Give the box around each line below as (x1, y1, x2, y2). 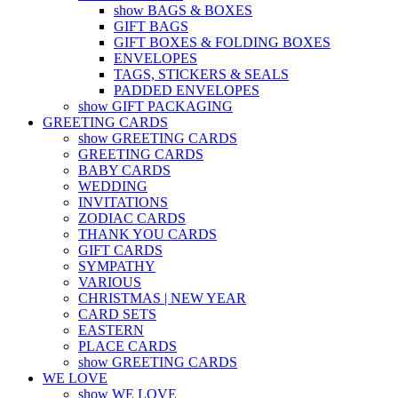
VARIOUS (78, 275, 141, 290)
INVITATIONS (78, 195, 168, 210)
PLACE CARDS (78, 338, 177, 354)
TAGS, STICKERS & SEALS (114, 67, 289, 82)
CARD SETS (78, 306, 156, 322)
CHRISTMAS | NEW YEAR (78, 291, 246, 306)
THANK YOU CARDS (78, 227, 217, 242)
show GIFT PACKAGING (78, 99, 233, 114)
